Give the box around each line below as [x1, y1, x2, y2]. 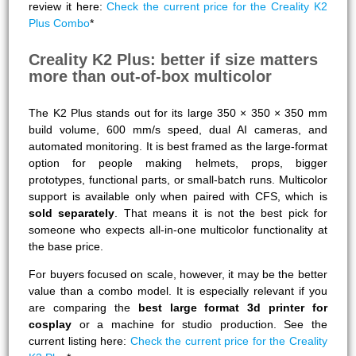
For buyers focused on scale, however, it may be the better [29, 267, 327, 281]
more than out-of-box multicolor [29, 67, 273, 85]
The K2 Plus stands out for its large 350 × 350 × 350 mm [29, 106, 327, 119]
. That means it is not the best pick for [114, 206, 327, 219]
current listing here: [29, 334, 130, 347]
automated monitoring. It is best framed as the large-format [29, 139, 327, 153]
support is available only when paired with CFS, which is [29, 189, 327, 203]
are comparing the [29, 300, 138, 314]
